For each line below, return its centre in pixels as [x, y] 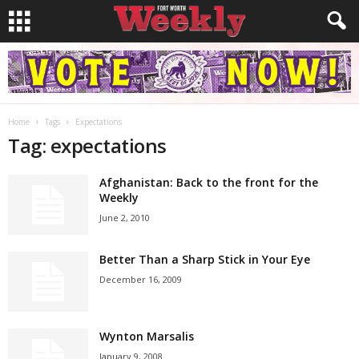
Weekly [119, 198]
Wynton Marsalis [147, 336]
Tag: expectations [87, 145]
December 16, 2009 [141, 279]
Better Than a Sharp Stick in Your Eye [205, 259]
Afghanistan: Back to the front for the [209, 182]
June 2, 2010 [125, 218]
